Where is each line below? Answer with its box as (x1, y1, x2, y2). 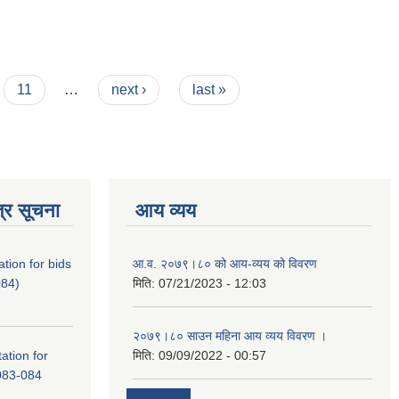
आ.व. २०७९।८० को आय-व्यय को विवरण (133, 256, 317, 271)
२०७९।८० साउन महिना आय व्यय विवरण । (133, 328, 327, 343)
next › (111, 81, 147, 97)
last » (191, 81, 226, 97)
